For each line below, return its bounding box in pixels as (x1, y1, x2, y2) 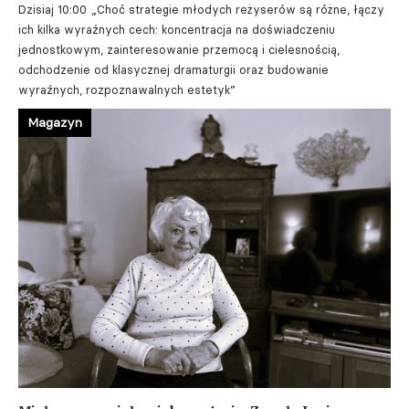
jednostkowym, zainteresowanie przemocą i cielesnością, (18, 42, 340, 57)
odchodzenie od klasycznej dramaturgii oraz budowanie (18, 62, 329, 77)
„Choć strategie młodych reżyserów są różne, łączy (91, 2, 384, 16)
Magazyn (27, 113, 82, 131)
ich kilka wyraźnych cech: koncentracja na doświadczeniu (18, 22, 335, 37)
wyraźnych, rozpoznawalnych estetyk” (18, 82, 236, 97)
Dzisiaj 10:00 (18, 2, 87, 16)
